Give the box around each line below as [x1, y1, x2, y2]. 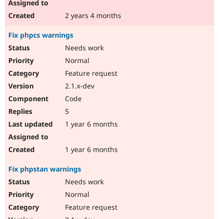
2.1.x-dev [63, 81, 94, 91]
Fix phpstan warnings [8, 164, 81, 174]
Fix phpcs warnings [8, 30, 73, 40]
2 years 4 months [63, 11, 121, 21]
